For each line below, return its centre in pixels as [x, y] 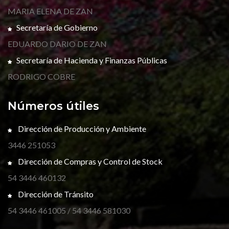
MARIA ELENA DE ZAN [50, 11]
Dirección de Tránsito [55, 194]
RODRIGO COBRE [41, 76]
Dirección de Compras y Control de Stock [89, 161]
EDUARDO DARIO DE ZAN [57, 44]
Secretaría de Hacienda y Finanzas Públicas [92, 60]
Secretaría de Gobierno [57, 27]
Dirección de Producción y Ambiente [81, 129]
